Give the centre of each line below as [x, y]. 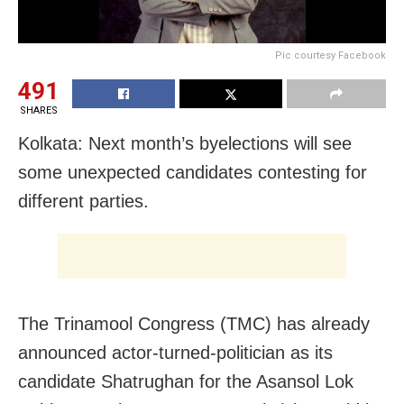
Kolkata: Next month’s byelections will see [185, 144]
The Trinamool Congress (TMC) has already [194, 324]
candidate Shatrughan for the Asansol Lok [186, 382]
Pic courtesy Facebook [331, 56]
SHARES [38, 111]
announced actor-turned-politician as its [175, 353]
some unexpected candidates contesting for [193, 173]
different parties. [83, 202]
